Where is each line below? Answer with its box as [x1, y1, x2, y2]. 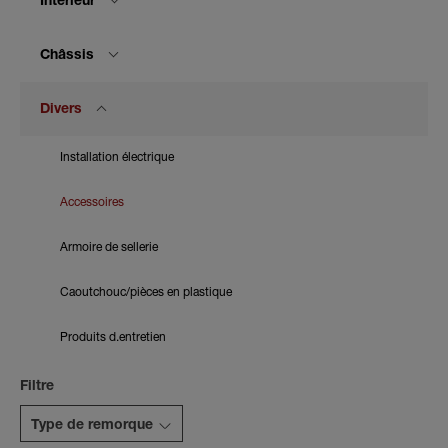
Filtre [20, 380, 54, 394]
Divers [40, 103, 82, 117]
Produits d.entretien [60, 332, 166, 344]
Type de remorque [31, 419, 153, 433]
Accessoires [60, 197, 124, 209]
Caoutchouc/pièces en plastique [60, 287, 232, 299]
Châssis [40, 49, 94, 63]
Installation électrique [60, 152, 174, 164]
